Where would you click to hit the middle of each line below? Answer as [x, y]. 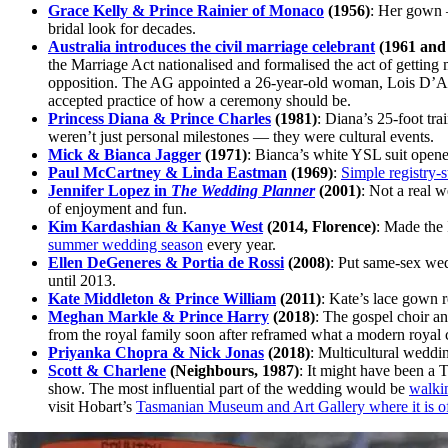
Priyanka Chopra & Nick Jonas [156, 353]
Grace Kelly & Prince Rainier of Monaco [186, 11]
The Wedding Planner [243, 191]
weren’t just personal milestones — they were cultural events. [241, 137]
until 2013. [82, 281]
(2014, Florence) [319, 227]
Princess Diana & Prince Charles [159, 119]
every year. [239, 245]
